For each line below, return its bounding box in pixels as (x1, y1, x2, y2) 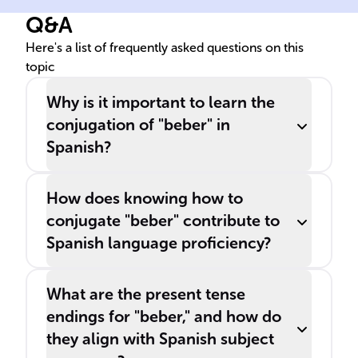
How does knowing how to (46, 189, 243, 208)
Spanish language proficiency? (46, 233, 271, 253)
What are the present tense (46, 284, 245, 304)
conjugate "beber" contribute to (46, 211, 280, 230)
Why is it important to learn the (46, 93, 275, 112)
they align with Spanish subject (46, 329, 274, 348)
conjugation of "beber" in (46, 115, 230, 134)
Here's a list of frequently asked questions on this (26, 40, 304, 55)
